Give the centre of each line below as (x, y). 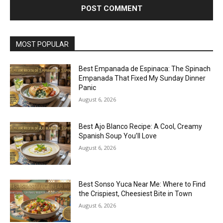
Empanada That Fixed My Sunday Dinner (142, 78)
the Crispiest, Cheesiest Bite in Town (136, 193)
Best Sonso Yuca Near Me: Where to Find (142, 184)
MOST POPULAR (42, 45)
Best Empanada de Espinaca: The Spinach (145, 69)
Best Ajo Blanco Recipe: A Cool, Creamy (141, 126)
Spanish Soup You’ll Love (118, 136)
